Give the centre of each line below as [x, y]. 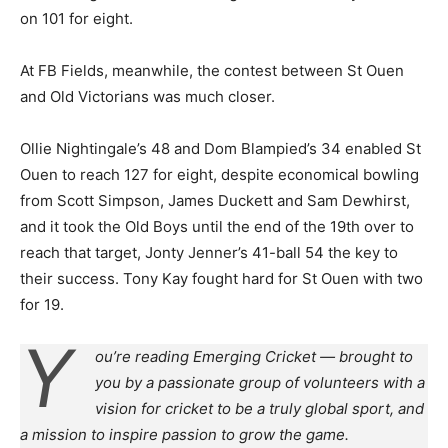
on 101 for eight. [76, 18]
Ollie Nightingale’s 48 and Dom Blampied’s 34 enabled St [220, 148]
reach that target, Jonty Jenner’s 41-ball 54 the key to [209, 252]
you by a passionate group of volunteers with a [260, 382]
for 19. [42, 304]
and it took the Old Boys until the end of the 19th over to [217, 226]
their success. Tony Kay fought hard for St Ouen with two [221, 278]
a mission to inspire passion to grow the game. [184, 434]
